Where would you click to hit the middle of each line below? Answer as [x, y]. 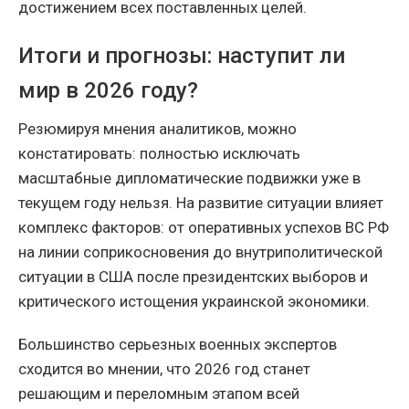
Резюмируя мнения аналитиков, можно [157, 128]
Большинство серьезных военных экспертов [178, 344]
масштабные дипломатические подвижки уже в [189, 178]
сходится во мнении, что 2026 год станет [164, 368]
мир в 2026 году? [108, 90]
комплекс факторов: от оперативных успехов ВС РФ [204, 227]
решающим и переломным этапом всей [159, 393]
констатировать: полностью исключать [159, 153]
